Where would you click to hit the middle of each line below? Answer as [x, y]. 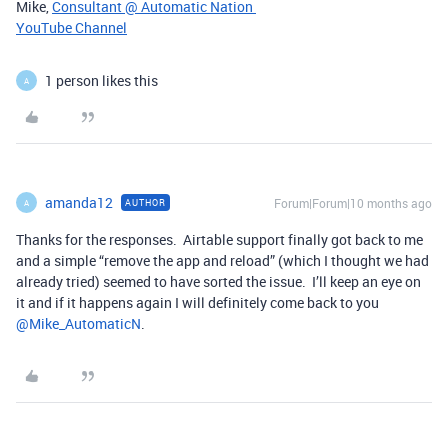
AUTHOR [145, 202]
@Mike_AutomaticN [78, 323]
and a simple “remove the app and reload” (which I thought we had [222, 260]
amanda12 [79, 202]
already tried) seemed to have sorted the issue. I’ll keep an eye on [218, 281]
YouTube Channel [71, 27]
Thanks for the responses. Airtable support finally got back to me [219, 239]
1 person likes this [101, 80]
